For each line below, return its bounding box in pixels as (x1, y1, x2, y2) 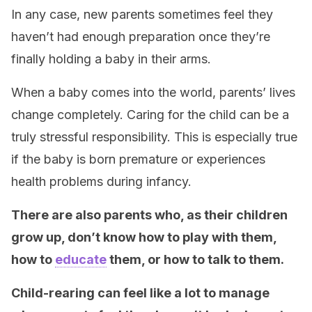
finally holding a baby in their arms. (11, 52, 211, 66)
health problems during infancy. (11, 174, 192, 189)
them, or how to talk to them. (107, 252, 284, 267)
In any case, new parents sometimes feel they (11, 7, 273, 22)
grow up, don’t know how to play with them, (11, 230, 276, 244)
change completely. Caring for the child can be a (11, 107, 289, 122)
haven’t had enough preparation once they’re (11, 29, 270, 44)
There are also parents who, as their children (11, 208, 288, 222)
